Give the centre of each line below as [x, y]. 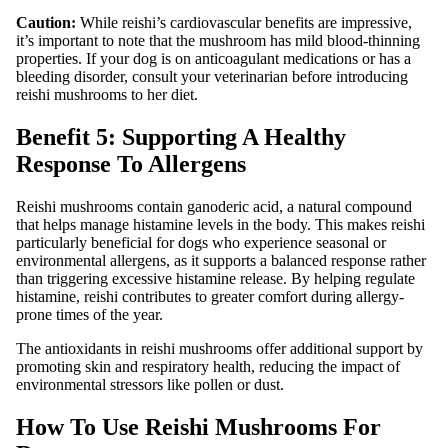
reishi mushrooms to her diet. [107, 94]
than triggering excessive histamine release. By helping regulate [215, 278]
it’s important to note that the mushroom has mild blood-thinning [218, 40]
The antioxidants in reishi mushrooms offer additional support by [219, 348]
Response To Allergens [131, 163]
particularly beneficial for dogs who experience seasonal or [201, 242]
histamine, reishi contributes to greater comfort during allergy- [210, 296]
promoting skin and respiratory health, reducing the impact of [208, 366]
